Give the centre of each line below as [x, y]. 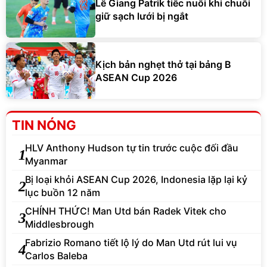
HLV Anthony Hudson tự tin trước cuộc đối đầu [132, 148]
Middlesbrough [60, 224]
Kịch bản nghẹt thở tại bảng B [163, 64]
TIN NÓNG [44, 125]
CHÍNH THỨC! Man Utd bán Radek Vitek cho [126, 211]
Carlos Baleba [56, 256]
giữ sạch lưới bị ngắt [142, 16]
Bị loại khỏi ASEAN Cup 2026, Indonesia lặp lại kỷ [136, 180]
